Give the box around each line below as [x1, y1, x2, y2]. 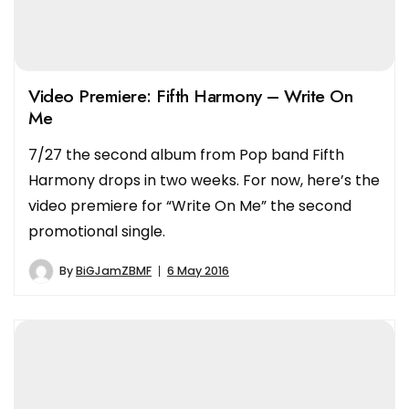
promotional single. [28, 221, 165, 243]
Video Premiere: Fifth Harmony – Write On [28, 83, 352, 110]
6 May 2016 [167, 263, 229, 279]
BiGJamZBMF [76, 263, 152, 279]
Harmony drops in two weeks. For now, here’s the [28, 170, 380, 192]
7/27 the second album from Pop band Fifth [28, 144, 344, 166]
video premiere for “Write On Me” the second [28, 195, 351, 217]
